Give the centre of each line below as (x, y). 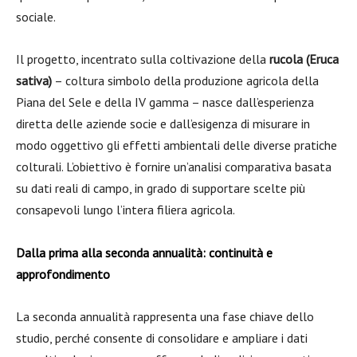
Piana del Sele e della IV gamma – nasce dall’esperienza (165, 102)
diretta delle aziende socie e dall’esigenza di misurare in (163, 124)
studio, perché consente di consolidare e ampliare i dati (162, 338)
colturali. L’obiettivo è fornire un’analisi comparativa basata (174, 167)
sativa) (34, 80)
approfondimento (63, 274)
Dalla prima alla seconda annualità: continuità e (144, 253)
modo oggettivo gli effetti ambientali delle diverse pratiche (177, 145)
